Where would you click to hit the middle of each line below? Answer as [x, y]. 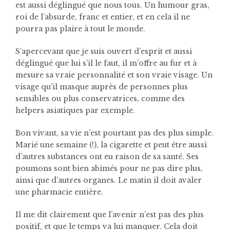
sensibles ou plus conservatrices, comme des [100, 98]
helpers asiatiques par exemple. [75, 110]
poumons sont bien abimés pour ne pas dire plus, [109, 168]
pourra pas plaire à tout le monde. [80, 28]
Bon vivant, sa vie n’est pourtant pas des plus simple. [114, 133]
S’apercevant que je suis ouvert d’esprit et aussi [104, 51]
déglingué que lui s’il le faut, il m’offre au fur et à [106, 63]
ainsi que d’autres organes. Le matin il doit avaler [109, 180]
